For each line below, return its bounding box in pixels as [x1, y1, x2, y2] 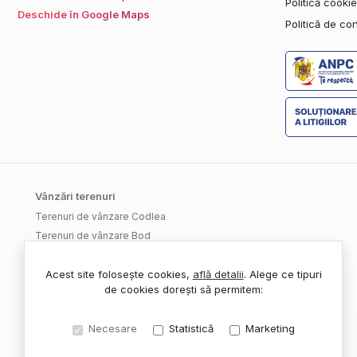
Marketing [245, 322, 295, 335]
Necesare [88, 322, 137, 335]
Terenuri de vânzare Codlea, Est [35, 249, 185, 261]
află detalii [192, 268, 244, 280]
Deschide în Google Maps [18, 8, 150, 21]
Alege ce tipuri [245, 268, 322, 280]
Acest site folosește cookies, [45, 268, 193, 280]
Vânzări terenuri [35, 190, 116, 202]
